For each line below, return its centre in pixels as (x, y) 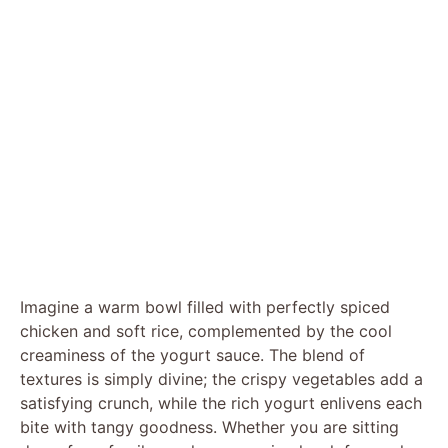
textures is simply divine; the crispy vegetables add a (221, 378)
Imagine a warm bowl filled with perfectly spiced (205, 306)
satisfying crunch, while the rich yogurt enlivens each (221, 402)
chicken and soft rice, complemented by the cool (206, 330)
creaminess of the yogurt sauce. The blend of (192, 354)
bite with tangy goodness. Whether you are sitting (209, 426)
